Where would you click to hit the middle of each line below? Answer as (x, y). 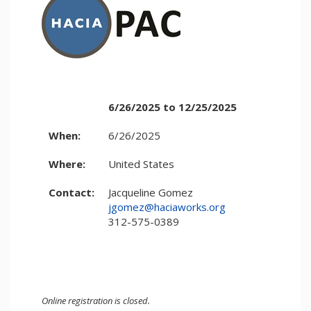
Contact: (72, 192)
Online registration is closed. (96, 301)
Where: (67, 164)
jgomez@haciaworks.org (167, 207)
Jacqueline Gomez (151, 192)
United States (141, 164)
